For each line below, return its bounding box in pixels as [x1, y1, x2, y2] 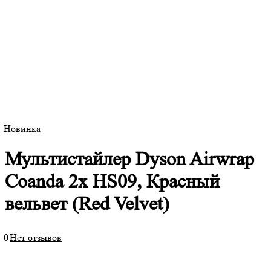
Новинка [4, 123, 41, 135]
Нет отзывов [10, 232, 62, 244]
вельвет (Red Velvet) [5, 192, 169, 215]
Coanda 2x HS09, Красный [5, 170, 220, 192]
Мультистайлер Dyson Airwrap [5, 148, 254, 170]
